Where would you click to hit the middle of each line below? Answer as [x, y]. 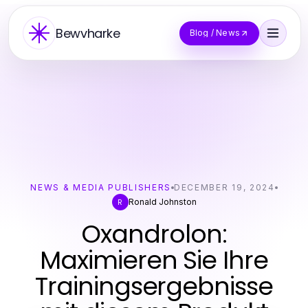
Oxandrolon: [154, 234]
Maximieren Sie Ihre [154, 260]
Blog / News [214, 33]
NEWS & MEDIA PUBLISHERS [101, 187]
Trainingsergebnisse [154, 286]
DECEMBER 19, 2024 [224, 187]
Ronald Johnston [162, 202]
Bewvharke [88, 33]
